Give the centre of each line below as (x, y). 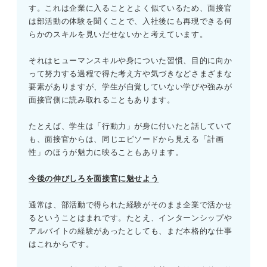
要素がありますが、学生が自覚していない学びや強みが (131, 87)
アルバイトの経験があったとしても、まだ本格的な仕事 (131, 231)
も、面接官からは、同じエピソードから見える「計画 (126, 139)
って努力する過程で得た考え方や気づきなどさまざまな (131, 74)
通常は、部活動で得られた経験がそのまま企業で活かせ (131, 205)
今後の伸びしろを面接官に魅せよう (94, 179)
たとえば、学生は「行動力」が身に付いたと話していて (131, 126)
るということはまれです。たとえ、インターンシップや (131, 218)
